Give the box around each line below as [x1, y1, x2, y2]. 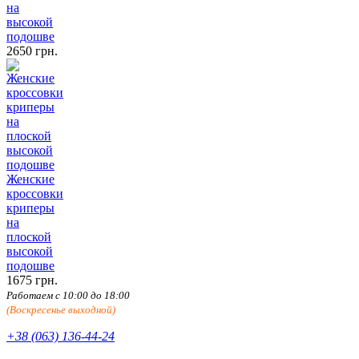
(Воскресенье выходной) [6, 303, 115, 316]
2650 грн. [6, 43, 58, 58]
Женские [6, 171, 54, 186]
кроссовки [6, 186, 63, 200]
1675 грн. [6, 272, 58, 287]
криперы [6, 200, 54, 215]
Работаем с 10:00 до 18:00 [6, 288, 130, 301]
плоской [6, 229, 51, 244]
